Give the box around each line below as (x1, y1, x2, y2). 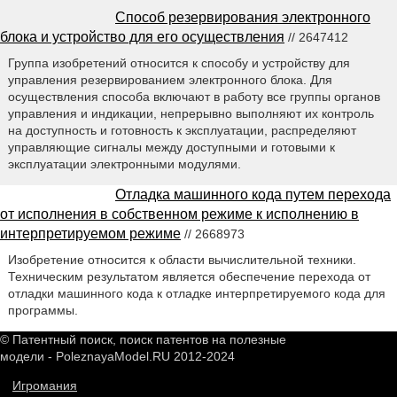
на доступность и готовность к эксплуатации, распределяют (7, 123, 356, 138)
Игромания (12, 378, 77, 393)
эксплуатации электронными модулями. (7, 157, 241, 172)
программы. (7, 303, 78, 318)
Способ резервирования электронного (115, 10, 370, 26)
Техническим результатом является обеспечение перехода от (7, 269, 370, 284)
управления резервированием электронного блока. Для (7, 73, 332, 88)
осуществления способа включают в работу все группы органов (7, 90, 380, 105)
